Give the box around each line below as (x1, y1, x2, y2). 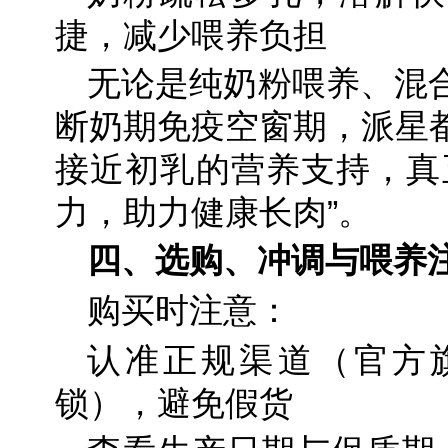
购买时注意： (87, 292, 291, 329)
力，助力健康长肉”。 (55, 194, 372, 231)
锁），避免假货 (55, 385, 293, 422)
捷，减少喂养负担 (55, 17, 327, 54)
